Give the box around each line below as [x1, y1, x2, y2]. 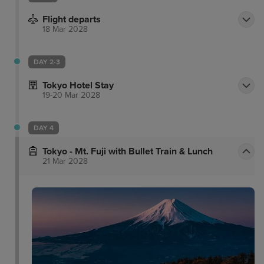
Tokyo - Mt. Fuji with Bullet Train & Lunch [42, 146, 213, 158]
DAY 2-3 [34, 58, 60, 67]
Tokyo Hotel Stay [42, 80, 114, 92]
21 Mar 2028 [42, 156, 88, 167]
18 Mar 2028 [42, 24, 88, 35]
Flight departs [42, 14, 101, 26]
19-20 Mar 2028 [42, 90, 100, 101]
